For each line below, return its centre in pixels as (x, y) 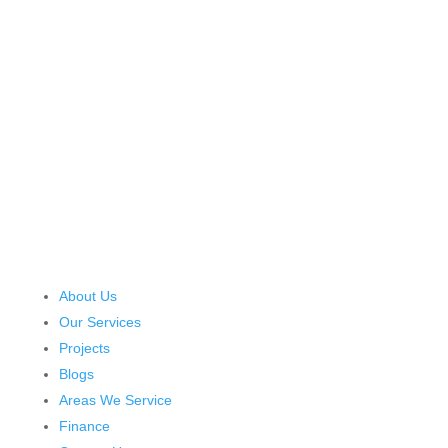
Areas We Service (115, 399)
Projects (84, 347)
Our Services (99, 321)
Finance (84, 425)
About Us (87, 295)
